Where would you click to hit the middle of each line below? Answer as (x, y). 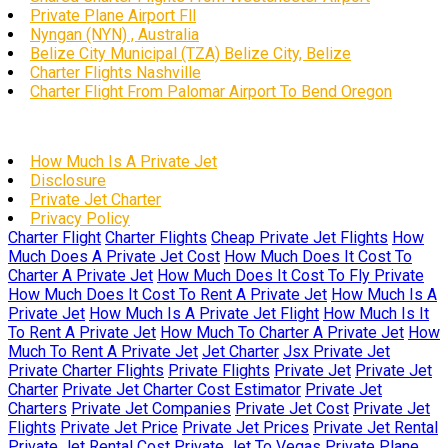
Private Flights (219, 370)
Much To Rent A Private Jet (103, 351)
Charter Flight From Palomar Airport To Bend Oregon (211, 91)
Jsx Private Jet (336, 351)
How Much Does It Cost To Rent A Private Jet (167, 294)
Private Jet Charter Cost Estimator (181, 389)
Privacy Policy (80, 218)
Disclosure (68, 180)
